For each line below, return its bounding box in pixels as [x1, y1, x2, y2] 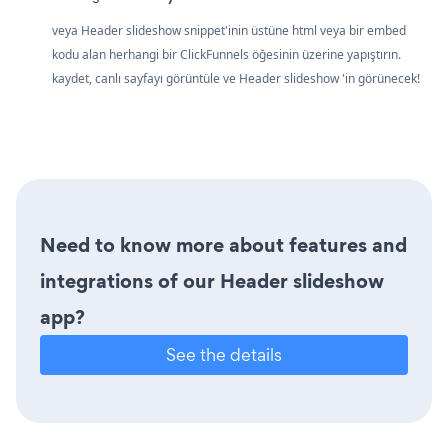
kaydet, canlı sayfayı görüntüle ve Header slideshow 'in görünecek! [52, 70, 420, 88]
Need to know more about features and [40, 231, 407, 260]
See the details [166, 343, 282, 367]
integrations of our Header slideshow [40, 267, 384, 296]
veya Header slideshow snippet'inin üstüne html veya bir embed [52, 22, 406, 40]
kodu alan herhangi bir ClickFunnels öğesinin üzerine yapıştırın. [52, 46, 401, 64]
